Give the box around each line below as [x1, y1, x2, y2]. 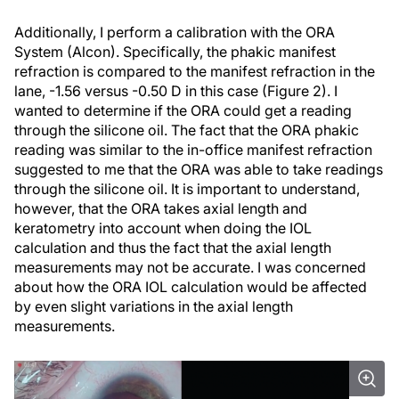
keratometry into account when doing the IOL [14, 218, 312, 237]
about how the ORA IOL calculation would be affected [14, 277, 367, 296]
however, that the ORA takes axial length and [14, 199, 307, 217]
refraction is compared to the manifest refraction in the [14, 61, 375, 80]
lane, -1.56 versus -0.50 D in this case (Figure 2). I [14, 81, 338, 100]
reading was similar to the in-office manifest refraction [14, 140, 372, 159]
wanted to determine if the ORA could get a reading [14, 101, 352, 119]
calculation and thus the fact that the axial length [14, 238, 331, 256]
